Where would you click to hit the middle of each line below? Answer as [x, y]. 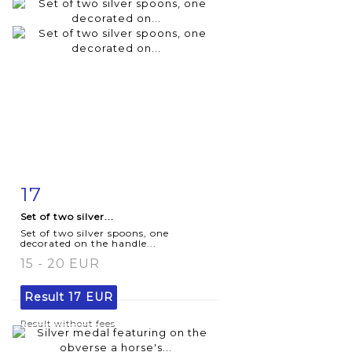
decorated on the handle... [88, 243]
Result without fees [68, 323]
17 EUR [91, 297]
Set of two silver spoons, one [95, 233]
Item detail [70, 191]
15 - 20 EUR [60, 263]
